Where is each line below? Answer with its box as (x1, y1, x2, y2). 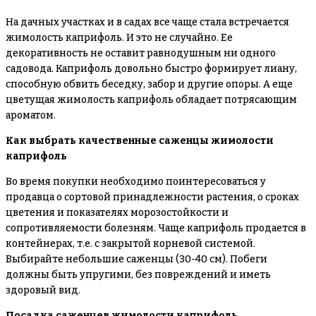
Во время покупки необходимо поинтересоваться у (6, 176, 266, 188)
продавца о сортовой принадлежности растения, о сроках (6, 191, 299, 203)
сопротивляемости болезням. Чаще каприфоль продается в (6, 222, 306, 234)
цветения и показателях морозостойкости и (6, 207, 229, 219)
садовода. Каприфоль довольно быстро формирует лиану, (6, 63, 297, 75)
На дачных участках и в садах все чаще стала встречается (6, 16, 289, 28)
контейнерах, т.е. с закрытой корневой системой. (6, 238, 255, 250)
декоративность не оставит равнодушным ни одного (6, 47, 276, 59)
